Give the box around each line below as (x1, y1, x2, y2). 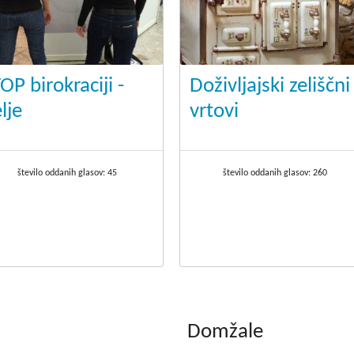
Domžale (186, 322, 263, 344)
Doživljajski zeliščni (189, 76, 350, 98)
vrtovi (189, 101, 239, 123)
